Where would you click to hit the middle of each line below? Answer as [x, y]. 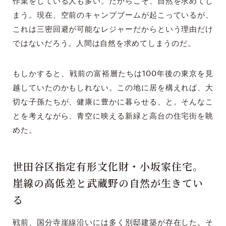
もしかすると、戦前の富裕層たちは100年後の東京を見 [113, 74]
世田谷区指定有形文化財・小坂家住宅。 [108, 166]
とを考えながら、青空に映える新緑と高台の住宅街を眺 [113, 117]
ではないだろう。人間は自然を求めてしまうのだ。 [104, 44]
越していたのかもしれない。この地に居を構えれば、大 [113, 88]
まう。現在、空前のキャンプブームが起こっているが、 [113, 16]
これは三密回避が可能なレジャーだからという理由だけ [113, 30]
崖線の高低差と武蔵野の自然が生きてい [108, 183]
